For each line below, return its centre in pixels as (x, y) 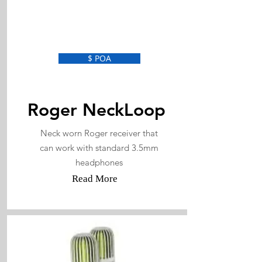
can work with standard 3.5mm (99, 148)
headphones (99, 162)
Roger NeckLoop (96, 110)
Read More (94, 179)
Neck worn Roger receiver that (99, 133)
